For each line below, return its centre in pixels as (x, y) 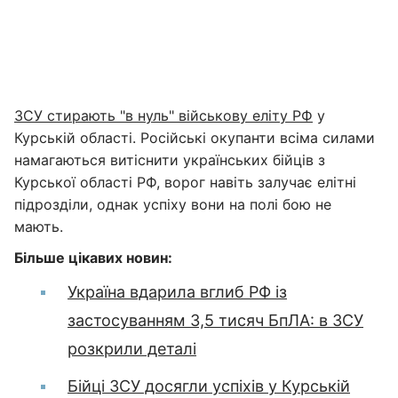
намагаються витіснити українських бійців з (170, 160)
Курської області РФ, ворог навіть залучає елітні (185, 182)
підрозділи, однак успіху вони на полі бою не (173, 204)
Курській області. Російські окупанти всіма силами (195, 138)
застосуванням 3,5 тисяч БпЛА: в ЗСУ (215, 320)
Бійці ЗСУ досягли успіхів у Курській (209, 386)
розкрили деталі (132, 349)
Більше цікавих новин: (93, 258)
